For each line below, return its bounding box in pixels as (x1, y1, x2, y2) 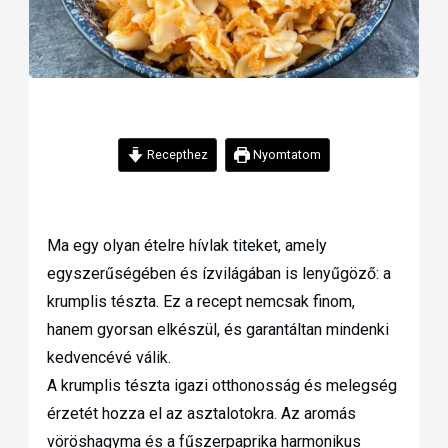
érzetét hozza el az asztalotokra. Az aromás (46, 404, 356, 424)
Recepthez (143, 147, 208, 163)
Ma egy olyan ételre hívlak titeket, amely (46, 236, 327, 256)
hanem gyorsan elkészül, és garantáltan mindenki (46, 320, 389, 340)
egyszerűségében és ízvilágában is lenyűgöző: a (46, 264, 391, 284)
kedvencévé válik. (46, 348, 171, 368)
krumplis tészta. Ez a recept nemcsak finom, (46, 292, 355, 312)
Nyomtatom (249, 147, 321, 163)
